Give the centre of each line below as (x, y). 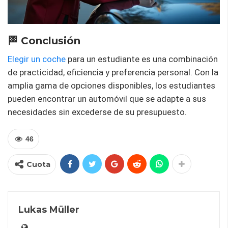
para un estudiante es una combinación (142, 59)
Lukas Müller (49, 210)
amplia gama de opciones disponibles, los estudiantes (111, 86)
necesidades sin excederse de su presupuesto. (97, 112)
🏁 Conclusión (44, 41)
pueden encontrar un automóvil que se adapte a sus (107, 99)
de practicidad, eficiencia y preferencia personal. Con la (113, 73)
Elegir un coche (37, 59)
